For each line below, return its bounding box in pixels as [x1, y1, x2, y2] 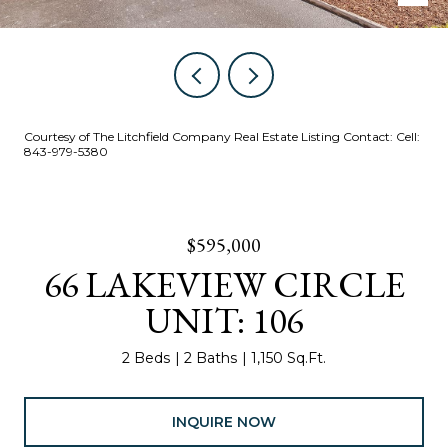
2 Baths [184, 349, 237, 367]
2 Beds [122, 349, 170, 367]
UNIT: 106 [145, 297, 303, 344]
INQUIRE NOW [172, 412, 276, 431]
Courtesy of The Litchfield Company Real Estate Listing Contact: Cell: [24, 129, 420, 144]
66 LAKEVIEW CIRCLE [43, 261, 405, 308]
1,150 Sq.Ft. [251, 349, 326, 367]
